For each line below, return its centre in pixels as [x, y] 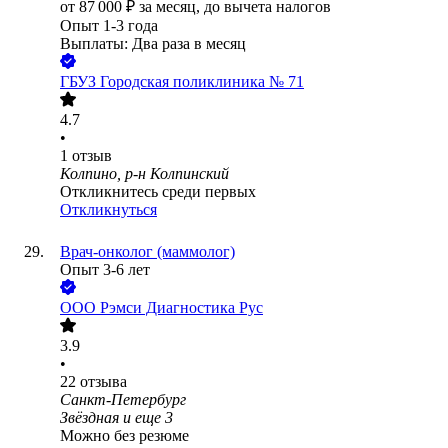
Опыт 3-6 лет [105, 270]
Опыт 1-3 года [109, 26]
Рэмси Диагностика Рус [181, 308]
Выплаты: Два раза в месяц [153, 44]
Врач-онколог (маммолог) [147, 252]
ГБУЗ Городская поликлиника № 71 [182, 82]
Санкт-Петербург [123, 400]
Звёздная [89, 418]
